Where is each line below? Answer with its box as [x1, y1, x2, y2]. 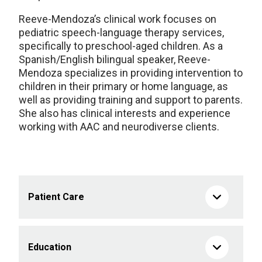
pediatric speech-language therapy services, [19, 26, 224, 39]
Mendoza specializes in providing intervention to [19, 67, 243, 79]
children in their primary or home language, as [19, 80, 228, 92]
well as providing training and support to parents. [19, 94, 243, 106]
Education [28, 242, 71, 253]
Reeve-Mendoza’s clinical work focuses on [19, 13, 216, 25]
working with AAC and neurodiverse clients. [19, 120, 219, 133]
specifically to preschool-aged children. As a [19, 40, 223, 52]
